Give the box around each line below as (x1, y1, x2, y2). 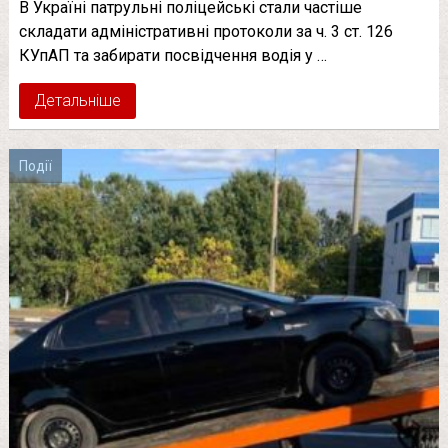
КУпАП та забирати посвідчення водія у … (18, 45, 327, 65)
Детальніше (33, 90, 121, 110)
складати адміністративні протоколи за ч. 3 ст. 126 (18, 21, 393, 41)
